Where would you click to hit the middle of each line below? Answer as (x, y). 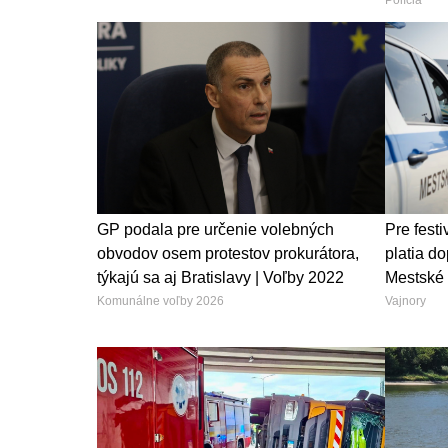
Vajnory (405, 300)
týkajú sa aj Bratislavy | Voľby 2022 (220, 277)
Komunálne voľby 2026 (160, 300)
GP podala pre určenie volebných (215, 229)
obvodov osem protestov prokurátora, (228, 253)
